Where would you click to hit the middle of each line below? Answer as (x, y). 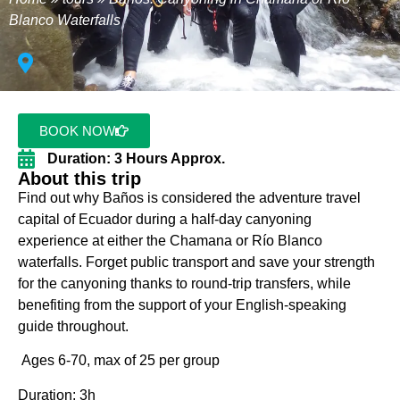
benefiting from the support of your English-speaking (182, 305)
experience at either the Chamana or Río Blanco (170, 241)
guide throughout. (73, 326)
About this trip (79, 179)
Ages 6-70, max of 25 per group (119, 361)
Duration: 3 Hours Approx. (136, 158)
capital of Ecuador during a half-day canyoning (165, 219)
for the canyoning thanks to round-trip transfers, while (184, 283)
